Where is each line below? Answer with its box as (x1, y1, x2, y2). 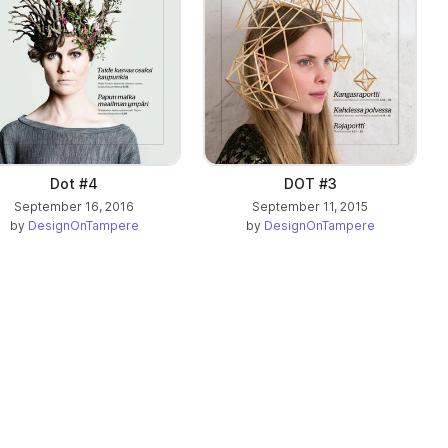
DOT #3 (283, 174, 337, 192)
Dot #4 (50, 174, 98, 192)
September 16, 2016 (14, 198, 134, 214)
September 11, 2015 (252, 198, 368, 214)
